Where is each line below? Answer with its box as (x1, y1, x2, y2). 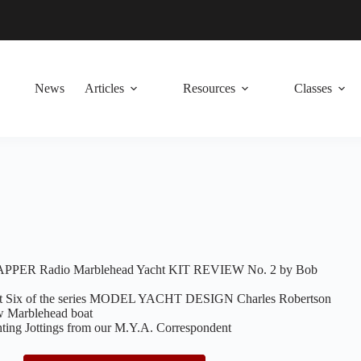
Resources (182, 81, 235, 95)
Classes (293, 81, 332, 95)
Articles (84, 81, 124, 95)
